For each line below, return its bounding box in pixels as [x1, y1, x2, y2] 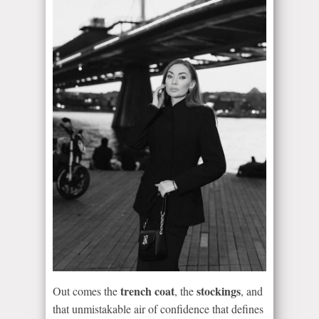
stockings [197, 282, 241, 299]
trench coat [120, 282, 174, 299]
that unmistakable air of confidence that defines [53, 300, 263, 316]
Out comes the [53, 283, 120, 298]
